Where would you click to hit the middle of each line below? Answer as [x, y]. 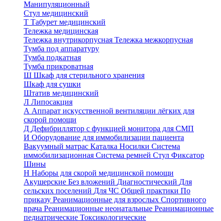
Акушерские [46, 182]
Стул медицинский [56, 13]
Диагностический [148, 182]
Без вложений [92, 182]
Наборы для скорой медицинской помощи [103, 173]
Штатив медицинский [61, 93]
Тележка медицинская [61, 31]
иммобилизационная [60, 155]
